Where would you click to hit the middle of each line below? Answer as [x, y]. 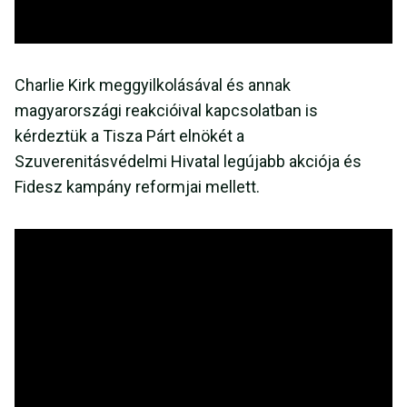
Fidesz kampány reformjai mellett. [137, 187]
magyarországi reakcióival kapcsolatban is [166, 111]
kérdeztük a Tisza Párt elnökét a [129, 136]
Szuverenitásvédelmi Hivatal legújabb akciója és [188, 162]
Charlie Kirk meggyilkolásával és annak [153, 85]
